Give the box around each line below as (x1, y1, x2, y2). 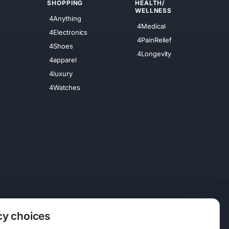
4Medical (137, 21, 166, 30)
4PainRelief (137, 35, 172, 44)
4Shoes (49, 41, 73, 50)
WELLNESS (135, 7, 172, 15)
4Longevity (137, 49, 172, 58)
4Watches (49, 83, 80, 91)
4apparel (49, 55, 77, 64)
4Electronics (49, 28, 88, 36)
